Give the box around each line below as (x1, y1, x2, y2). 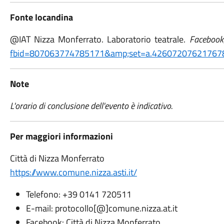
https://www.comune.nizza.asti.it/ (9, 165, 137, 179)
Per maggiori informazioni (9, 129, 113, 143)
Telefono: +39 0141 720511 (25, 187, 131, 201)
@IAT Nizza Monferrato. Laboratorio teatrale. (9, 32, 189, 46)
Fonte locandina (9, 10, 73, 24)
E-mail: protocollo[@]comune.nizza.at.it (25, 201, 177, 215)
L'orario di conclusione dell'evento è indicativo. (9, 99, 174, 112)
